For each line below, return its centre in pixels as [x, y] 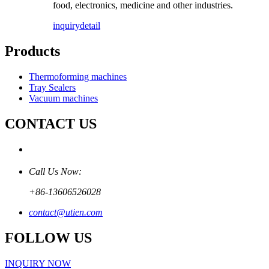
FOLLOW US [48, 238]
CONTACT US [51, 123]
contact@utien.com [66, 213]
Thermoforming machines [78, 76]
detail [90, 25]
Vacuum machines [63, 98]
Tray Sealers [52, 87]
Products [32, 51]
